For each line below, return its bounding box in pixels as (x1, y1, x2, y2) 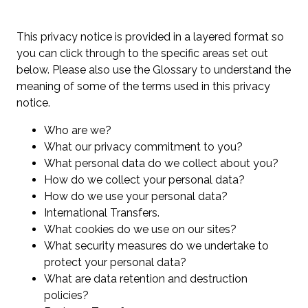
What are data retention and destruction (44, 272, 247, 286)
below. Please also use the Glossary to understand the (16, 63, 291, 77)
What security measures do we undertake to (44, 239, 269, 253)
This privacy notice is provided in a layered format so (16, 30, 284, 44)
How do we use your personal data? (44, 190, 230, 203)
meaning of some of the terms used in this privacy (16, 80, 270, 93)
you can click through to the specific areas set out (16, 47, 268, 60)
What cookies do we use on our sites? (44, 223, 239, 236)
